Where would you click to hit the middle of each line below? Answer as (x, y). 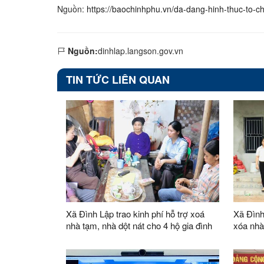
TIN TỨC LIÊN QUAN (118, 79)
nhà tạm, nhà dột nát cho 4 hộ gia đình (139, 225)
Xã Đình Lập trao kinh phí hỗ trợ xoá (135, 213)
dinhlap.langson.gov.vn (141, 50)
